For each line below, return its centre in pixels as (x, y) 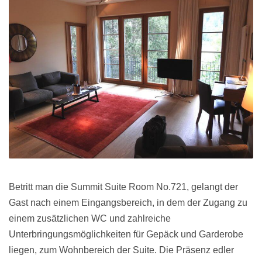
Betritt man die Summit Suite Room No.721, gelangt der (123, 187)
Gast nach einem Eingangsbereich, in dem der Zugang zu (128, 203)
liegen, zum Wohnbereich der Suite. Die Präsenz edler (121, 250)
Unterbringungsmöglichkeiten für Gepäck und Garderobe (126, 234)
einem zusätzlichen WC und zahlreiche (90, 218)
